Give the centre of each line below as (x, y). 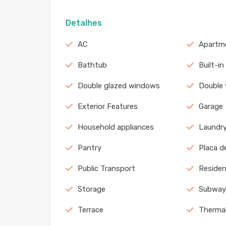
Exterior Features (108, 106)
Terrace (91, 210)
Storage (92, 189)
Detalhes (84, 23)
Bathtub (92, 65)
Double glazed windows (119, 86)
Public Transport (106, 168)
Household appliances (116, 127)
